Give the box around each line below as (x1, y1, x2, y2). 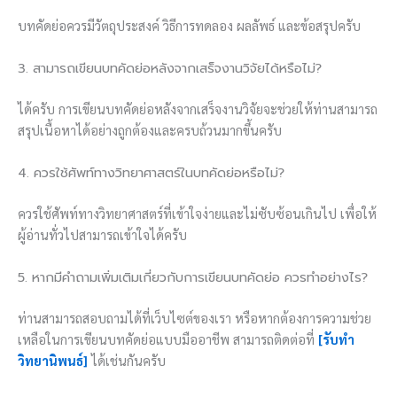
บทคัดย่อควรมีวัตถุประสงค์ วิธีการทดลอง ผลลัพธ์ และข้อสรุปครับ (18, 16, 361, 34)
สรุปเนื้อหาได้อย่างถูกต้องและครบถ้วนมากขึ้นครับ (18, 121, 282, 138)
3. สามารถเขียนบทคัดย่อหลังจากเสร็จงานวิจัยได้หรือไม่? (18, 58, 322, 78)
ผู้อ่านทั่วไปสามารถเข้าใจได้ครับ (18, 226, 187, 244)
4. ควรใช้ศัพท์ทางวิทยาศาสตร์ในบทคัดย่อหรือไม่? (18, 163, 284, 183)
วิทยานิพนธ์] (18, 352, 88, 370)
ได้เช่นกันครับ (88, 352, 166, 370)
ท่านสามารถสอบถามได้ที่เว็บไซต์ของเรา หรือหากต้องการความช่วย (18, 309, 371, 327)
